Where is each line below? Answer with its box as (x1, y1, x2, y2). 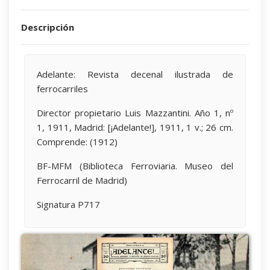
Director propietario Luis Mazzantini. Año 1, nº (37, 106, 233, 119)
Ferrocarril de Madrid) (37, 174, 127, 186)
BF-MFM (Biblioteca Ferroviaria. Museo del (37, 159, 233, 172)
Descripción (21, 20, 74, 33)
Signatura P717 (37, 198, 100, 210)
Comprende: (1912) (37, 135, 118, 148)
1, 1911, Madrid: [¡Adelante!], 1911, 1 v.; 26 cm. (37, 121, 233, 133)
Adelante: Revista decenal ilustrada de (37, 67, 233, 80)
